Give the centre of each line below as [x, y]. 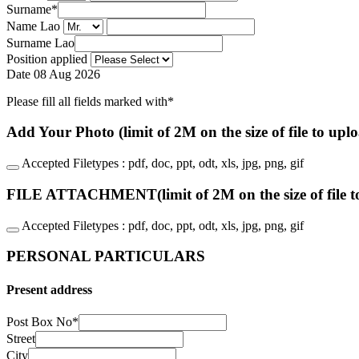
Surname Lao [40, 42]
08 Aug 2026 [67, 74]
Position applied [47, 58]
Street [21, 338]
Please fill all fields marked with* [90, 101]
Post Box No [39, 321]
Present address [49, 289]
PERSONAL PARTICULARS [106, 256]
